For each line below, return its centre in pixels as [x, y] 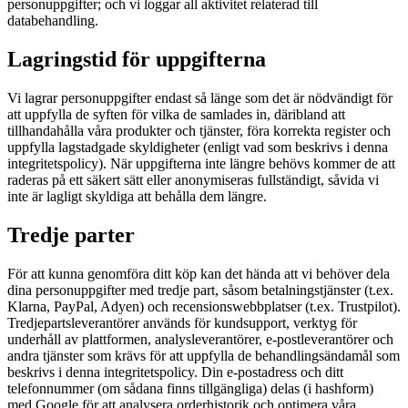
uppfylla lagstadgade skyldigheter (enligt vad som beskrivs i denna [198, 148]
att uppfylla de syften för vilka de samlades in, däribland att [176, 115]
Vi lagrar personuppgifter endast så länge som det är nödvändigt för [200, 98]
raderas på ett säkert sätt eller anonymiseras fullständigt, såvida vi [193, 180]
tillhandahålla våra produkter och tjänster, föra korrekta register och [199, 131]
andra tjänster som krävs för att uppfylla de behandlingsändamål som [204, 355]
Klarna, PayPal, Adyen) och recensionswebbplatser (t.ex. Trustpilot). [204, 306]
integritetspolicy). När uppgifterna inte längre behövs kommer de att [201, 164]
